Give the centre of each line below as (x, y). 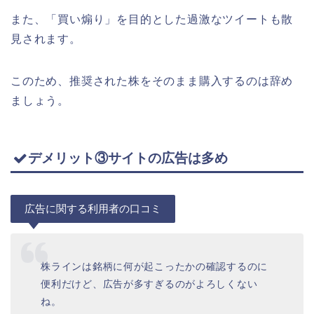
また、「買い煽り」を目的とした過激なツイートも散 (152, 19)
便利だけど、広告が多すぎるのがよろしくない (149, 284)
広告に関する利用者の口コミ (93, 209)
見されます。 (46, 39)
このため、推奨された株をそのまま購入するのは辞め (152, 81)
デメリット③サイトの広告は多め (128, 158)
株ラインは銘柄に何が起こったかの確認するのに (155, 266)
